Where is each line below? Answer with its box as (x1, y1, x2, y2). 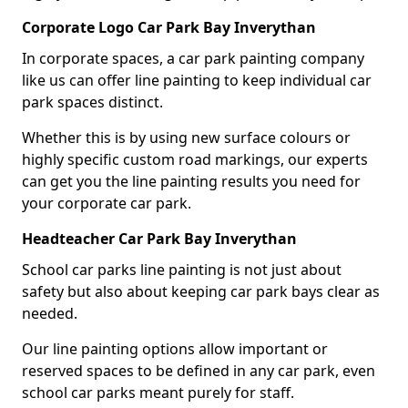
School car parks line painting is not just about (22, 259, 342, 280)
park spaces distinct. (22, 91, 163, 112)
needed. (22, 302, 81, 323)
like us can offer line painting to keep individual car (22, 69, 372, 90)
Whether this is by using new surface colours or (22, 127, 351, 148)
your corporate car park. (22, 192, 191, 213)
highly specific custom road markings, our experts (22, 148, 368, 169)
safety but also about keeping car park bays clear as (22, 280, 380, 301)
